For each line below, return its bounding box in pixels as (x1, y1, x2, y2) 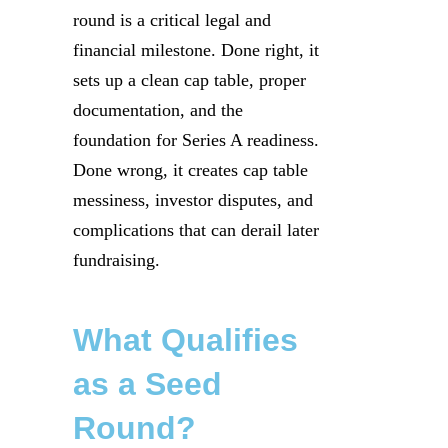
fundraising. (73, 250, 160, 270)
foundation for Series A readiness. (73, 130, 319, 150)
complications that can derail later (73, 220, 319, 240)
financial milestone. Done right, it (73, 40, 319, 60)
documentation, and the (73, 100, 243, 120)
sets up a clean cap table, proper (73, 70, 306, 90)
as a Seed (73, 365, 222, 402)
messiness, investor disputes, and (73, 190, 313, 210)
